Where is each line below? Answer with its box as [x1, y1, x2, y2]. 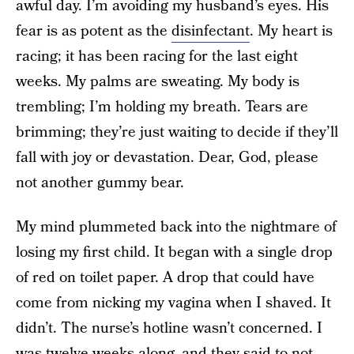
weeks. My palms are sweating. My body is [16, 71, 299, 92]
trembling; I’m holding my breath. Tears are [16, 96, 308, 118]
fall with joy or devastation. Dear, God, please [16, 147, 318, 168]
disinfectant [171, 21, 250, 42]
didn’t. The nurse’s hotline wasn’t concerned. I [16, 318, 322, 339]
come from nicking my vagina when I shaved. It [16, 292, 331, 314]
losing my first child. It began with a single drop [16, 242, 333, 263]
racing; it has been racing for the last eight [16, 46, 298, 67]
